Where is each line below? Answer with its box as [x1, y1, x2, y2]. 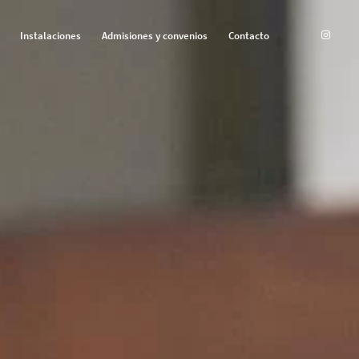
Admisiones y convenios [102, 29, 208, 42]
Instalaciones [20, 29, 82, 42]
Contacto [228, 29, 270, 42]
